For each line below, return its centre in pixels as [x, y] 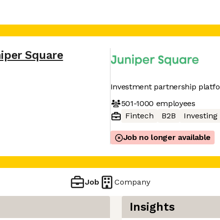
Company [133, 182]
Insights [152, 207]
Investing [200, 116]
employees [174, 103]
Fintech [139, 116]
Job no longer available [167, 137]
